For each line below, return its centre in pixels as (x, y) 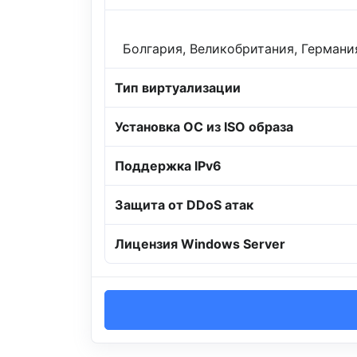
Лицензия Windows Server (200, 244)
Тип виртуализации (178, 88)
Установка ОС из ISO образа (204, 127)
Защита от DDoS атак (184, 205)
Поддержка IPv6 (168, 166)
